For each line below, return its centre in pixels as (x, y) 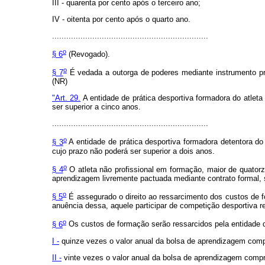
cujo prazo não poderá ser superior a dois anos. (133, 151)
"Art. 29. (67, 98)
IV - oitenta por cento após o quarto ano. (121, 19)
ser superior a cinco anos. (96, 107)
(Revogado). (88, 54)
